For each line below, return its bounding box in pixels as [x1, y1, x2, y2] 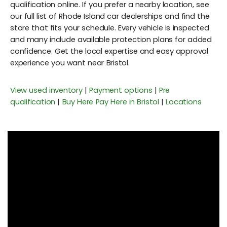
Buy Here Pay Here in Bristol [62, 96, 159, 107]
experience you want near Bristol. [10, 57, 130, 68]
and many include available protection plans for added [10, 34, 212, 45]
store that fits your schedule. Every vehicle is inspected [10, 22, 209, 33]
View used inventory [10, 85, 83, 95]
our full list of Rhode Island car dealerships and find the [10, 11, 210, 21]
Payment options [89, 85, 153, 95]
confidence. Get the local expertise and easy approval [10, 46, 208, 56]
